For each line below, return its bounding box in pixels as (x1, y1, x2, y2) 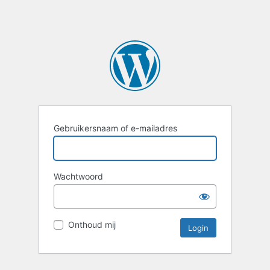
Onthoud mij (68, 219, 116, 230)
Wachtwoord (54, 171, 103, 182)
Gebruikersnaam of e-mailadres (54, 123, 177, 134)
